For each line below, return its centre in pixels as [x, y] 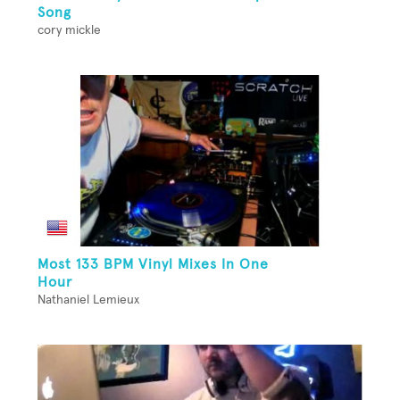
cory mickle [69, 30]
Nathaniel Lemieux [88, 300]
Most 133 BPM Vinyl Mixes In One [153, 264]
